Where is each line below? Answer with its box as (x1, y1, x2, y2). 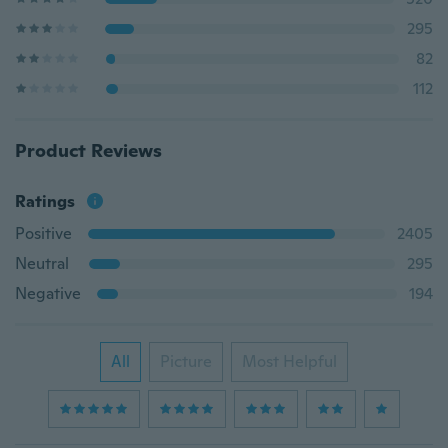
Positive (15, 223, 72, 244)
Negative (15, 283, 81, 304)
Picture (160, 351, 212, 372)
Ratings (15, 191, 75, 212)
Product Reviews (15, 139, 162, 162)
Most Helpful (242, 351, 337, 372)
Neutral (15, 253, 69, 274)
